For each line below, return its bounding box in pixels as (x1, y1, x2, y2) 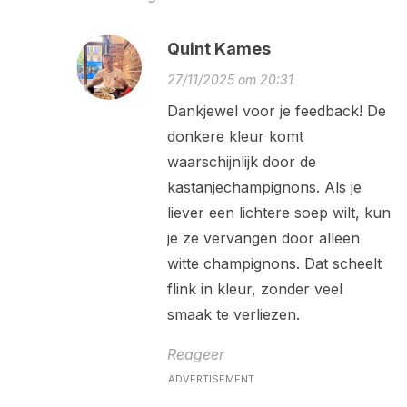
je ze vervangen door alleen (166, 229, 360, 248)
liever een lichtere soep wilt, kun (166, 203, 391, 223)
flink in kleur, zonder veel (166, 280, 342, 299)
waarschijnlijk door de (166, 153, 316, 172)
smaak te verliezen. (166, 305, 300, 324)
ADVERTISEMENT (167, 372, 254, 386)
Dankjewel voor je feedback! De (166, 102, 386, 121)
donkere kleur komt (166, 127, 303, 146)
